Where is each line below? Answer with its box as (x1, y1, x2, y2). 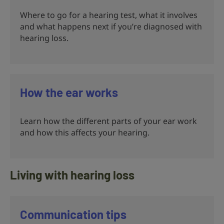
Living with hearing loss (10, 167, 134, 182)
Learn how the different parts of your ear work (20, 115, 197, 126)
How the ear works (20, 84, 118, 99)
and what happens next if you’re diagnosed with (20, 20, 202, 32)
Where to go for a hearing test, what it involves (20, 9, 197, 20)
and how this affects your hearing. (20, 126, 149, 138)
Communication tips (20, 206, 126, 221)
